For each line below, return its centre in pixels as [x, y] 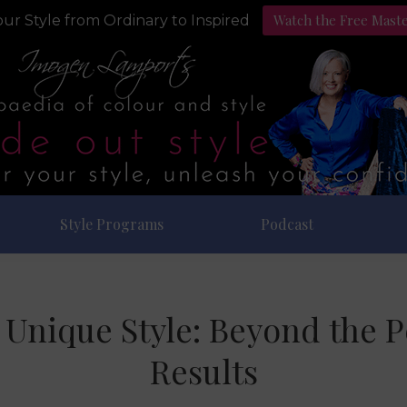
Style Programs [111, 224]
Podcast [288, 224]
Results [203, 371]
